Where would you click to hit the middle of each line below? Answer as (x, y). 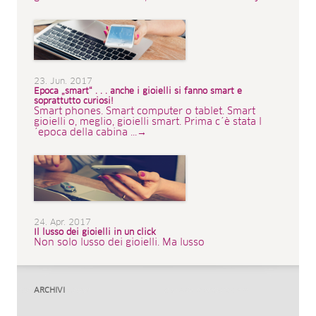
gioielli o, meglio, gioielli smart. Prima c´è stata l (148, 122)
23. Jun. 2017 (63, 82)
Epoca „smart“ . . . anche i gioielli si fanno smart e (138, 92)
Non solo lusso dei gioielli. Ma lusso (119, 243)
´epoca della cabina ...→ (90, 133)
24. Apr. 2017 (62, 223)
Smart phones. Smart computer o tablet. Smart (145, 112)
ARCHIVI (49, 291)
